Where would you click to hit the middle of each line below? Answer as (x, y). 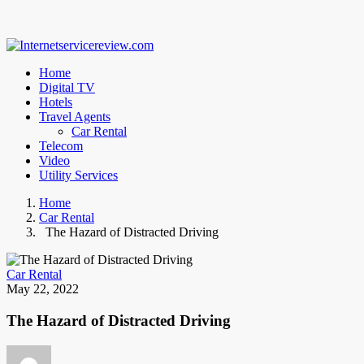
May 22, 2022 (43, 289)
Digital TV (67, 88)
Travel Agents (75, 117)
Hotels (56, 102)
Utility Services (78, 175)
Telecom (61, 146)
